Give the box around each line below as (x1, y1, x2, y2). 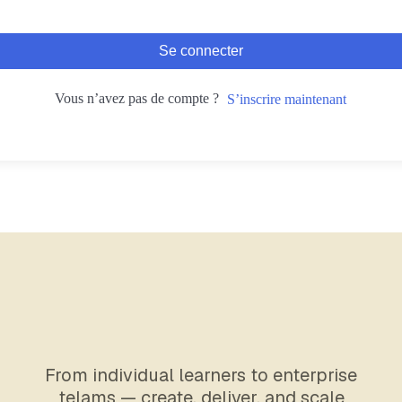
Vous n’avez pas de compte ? (55, 91, 226, 106)
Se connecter (159, 43, 243, 58)
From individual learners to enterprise (45, 363, 357, 387)
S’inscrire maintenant (227, 92, 346, 108)
